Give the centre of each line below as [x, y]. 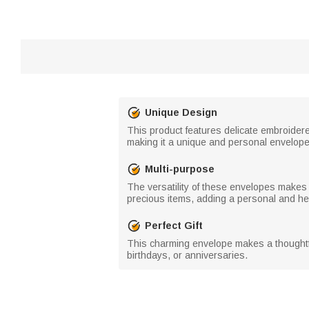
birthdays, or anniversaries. [187, 255]
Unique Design [181, 112]
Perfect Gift [174, 225]
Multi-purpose [180, 169]
